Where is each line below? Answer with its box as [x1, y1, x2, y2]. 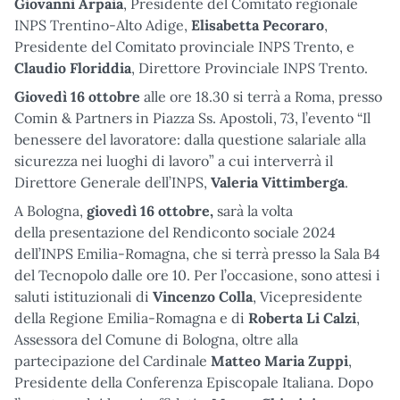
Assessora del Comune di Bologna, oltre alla [14, 329, 298, 348]
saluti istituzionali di [14, 287, 153, 305]
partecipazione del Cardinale [14, 351, 207, 370]
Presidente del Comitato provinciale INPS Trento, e [14, 37, 354, 55]
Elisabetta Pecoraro [191, 15, 324, 34]
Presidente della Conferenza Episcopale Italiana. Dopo [14, 372, 373, 391]
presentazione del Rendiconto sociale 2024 [49, 222, 336, 241]
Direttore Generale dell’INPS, [14, 172, 211, 191]
